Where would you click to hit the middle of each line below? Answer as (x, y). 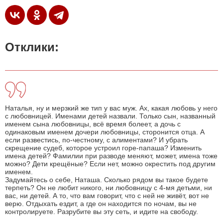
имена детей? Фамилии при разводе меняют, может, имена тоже (111, 156)
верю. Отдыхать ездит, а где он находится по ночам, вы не (101, 204)
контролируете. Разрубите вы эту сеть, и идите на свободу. (102, 212)
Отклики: (32, 47)
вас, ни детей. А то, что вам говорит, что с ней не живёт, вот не (107, 196)
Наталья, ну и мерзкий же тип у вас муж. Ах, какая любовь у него (111, 108)
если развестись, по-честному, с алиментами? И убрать (96, 140)
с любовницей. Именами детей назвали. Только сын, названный (110, 116)
